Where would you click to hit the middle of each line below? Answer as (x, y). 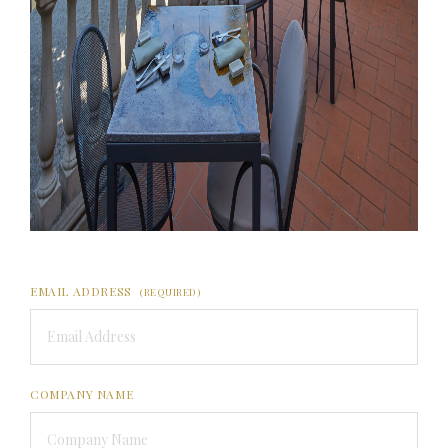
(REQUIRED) (170, 291)
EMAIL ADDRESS (83, 290)
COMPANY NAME (82, 393)
